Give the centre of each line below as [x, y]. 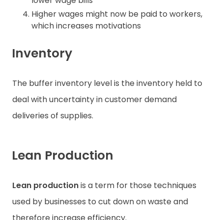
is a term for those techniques [137, 186]
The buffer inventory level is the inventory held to [107, 83]
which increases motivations [86, 26]
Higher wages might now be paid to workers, [117, 14]
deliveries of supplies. [54, 116]
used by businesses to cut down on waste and [100, 202]
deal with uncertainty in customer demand [95, 100]
